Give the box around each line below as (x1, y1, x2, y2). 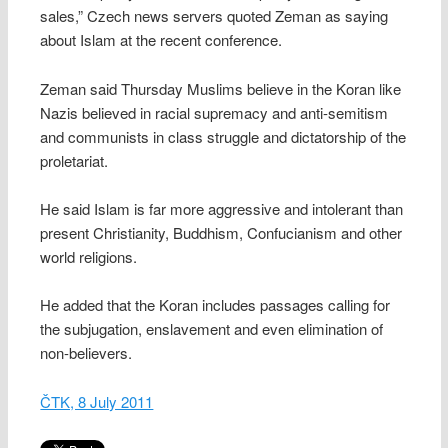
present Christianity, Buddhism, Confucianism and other (40, 222, 403, 244)
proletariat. (40, 149, 109, 171)
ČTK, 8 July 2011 (40, 390, 154, 412)
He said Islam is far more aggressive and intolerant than (40, 198, 404, 220)
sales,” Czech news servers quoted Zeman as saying (40, 5, 389, 27)
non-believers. (40, 342, 133, 364)
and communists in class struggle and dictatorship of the (40, 125, 407, 147)
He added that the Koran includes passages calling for (40, 294, 391, 316)
